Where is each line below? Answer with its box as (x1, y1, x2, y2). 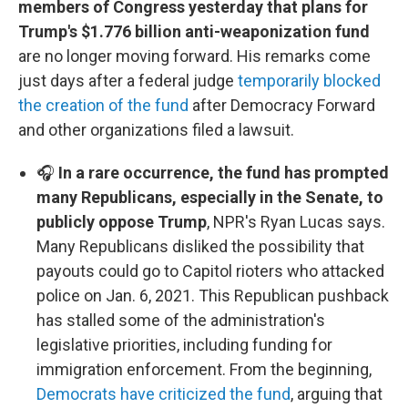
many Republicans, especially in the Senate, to (36, 188, 383, 208)
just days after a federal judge (18, 71, 238, 91)
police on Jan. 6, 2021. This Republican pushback (36, 286, 389, 306)
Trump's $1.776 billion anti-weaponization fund (18, 22, 370, 42)
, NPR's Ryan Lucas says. (207, 212, 385, 232)
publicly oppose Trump (36, 212, 207, 232)
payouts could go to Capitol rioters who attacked (36, 261, 384, 281)
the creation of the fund (18, 96, 189, 116)
